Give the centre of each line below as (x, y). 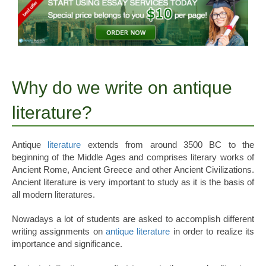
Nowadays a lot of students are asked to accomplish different (133, 219)
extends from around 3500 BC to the (167, 145)
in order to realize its (212, 232)
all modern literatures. (53, 195)
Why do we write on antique (122, 88)
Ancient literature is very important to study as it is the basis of (133, 182)
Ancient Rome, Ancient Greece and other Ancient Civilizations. (133, 170)
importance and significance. (67, 244)
